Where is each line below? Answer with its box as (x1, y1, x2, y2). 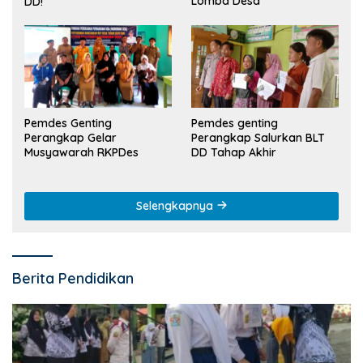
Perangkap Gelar (24, 130, 117, 145)
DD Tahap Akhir (191, 144, 276, 160)
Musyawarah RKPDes (24, 144, 139, 160)
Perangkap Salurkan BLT (191, 130, 325, 145)
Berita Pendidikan (12, 268, 134, 288)
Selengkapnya (135, 198, 216, 213)
